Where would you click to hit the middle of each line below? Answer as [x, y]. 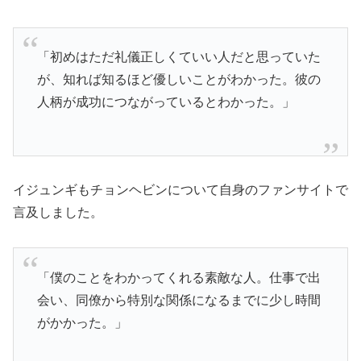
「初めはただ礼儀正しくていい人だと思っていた [178, 57]
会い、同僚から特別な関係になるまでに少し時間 [178, 300]
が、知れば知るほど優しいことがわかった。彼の [178, 80]
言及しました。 [58, 213]
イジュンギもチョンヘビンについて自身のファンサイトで [180, 190]
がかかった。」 [82, 322]
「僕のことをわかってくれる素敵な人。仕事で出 [178, 277]
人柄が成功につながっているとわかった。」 [166, 102]
